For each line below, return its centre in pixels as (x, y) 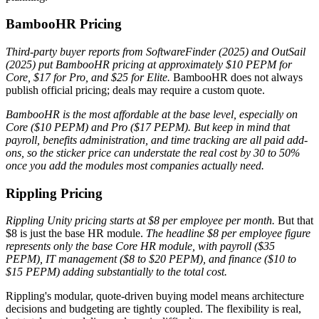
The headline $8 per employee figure (228, 234)
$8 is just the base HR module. (76, 234)
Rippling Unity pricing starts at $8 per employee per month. (140, 221)
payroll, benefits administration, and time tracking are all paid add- (157, 140)
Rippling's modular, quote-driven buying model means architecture (155, 296)
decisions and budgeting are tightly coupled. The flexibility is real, (153, 309)
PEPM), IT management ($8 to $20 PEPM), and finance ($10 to (151, 259)
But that (294, 221)
